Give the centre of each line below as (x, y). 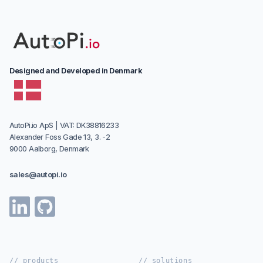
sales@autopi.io (38, 175)
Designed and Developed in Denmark (76, 71)
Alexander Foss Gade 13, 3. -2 (60, 137)
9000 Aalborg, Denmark (49, 149)
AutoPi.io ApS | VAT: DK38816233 (64, 126)
